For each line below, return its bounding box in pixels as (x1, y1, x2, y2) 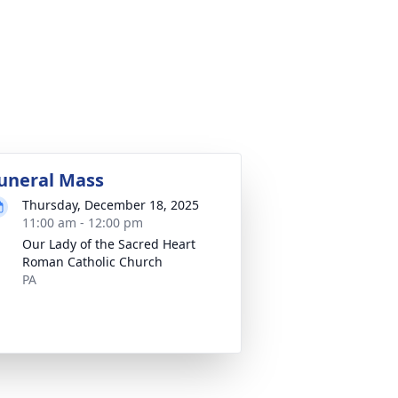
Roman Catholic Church (22, 253, 163, 270)
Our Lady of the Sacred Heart (22, 235, 195, 252)
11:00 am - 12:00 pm (22, 214, 143, 231)
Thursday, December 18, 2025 (22, 196, 199, 213)
